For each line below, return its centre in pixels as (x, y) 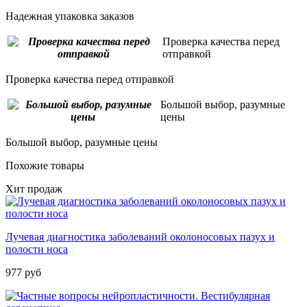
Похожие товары (45, 166)
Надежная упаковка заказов (70, 16)
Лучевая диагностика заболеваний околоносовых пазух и (140, 237)
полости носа (37, 249)
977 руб (23, 273)
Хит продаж (34, 189)
